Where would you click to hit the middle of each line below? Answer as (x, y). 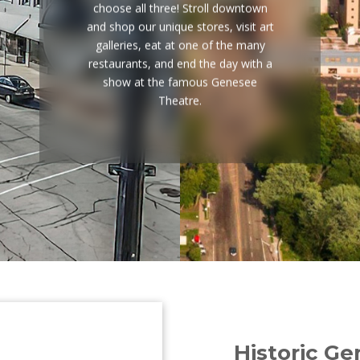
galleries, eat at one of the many (180, 45)
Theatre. (180, 100)
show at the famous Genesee (180, 82)
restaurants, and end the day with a (180, 63)
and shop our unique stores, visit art (180, 27)
